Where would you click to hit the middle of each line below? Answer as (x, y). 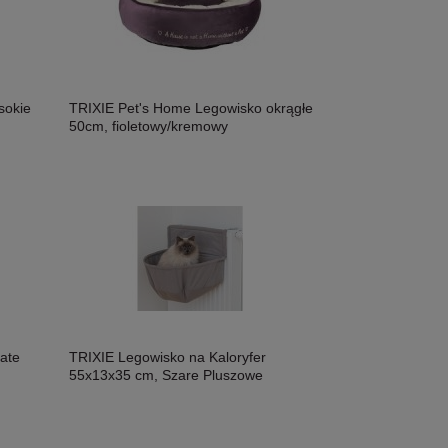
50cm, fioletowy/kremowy (149, 125)
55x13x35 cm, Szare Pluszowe (166, 374)
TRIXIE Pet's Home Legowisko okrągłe (191, 107)
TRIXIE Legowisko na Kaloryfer (168, 356)
